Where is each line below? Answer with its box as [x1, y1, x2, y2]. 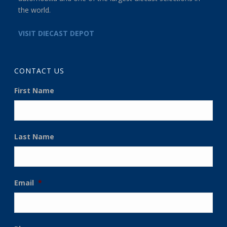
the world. [18, 5, 51, 15]
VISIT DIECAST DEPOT [18, 28, 94, 38]
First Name [14, 85, 55, 95]
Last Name [14, 131, 55, 141]
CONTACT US [14, 65, 65, 75]
